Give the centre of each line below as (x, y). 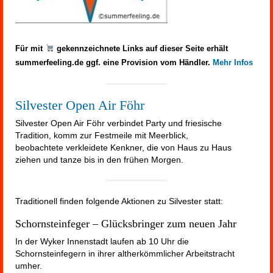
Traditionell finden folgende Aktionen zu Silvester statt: (119, 201)
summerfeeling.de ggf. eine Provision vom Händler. (114, 62)
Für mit (30, 48)
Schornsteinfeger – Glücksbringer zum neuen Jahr (126, 224)
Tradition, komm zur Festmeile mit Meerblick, (102, 136)
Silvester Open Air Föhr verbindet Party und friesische (119, 123)
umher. (29, 266)
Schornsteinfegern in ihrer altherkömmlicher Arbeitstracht (125, 254)
